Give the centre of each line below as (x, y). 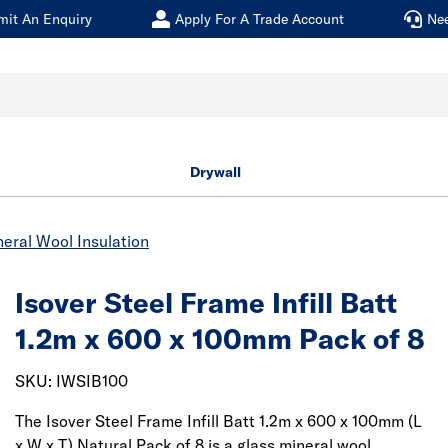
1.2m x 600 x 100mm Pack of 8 (220, 338)
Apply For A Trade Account (259, 19)
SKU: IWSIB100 (71, 381)
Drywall (215, 172)
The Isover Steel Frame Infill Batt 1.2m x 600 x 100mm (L (218, 421)
